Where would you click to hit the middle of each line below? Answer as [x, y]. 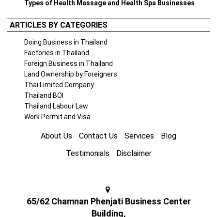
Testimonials [87, 153]
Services [139, 136]
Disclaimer [134, 153]
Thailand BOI [44, 95]
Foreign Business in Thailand [69, 63]
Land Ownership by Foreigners [71, 74]
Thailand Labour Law [56, 106]
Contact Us [98, 136]
